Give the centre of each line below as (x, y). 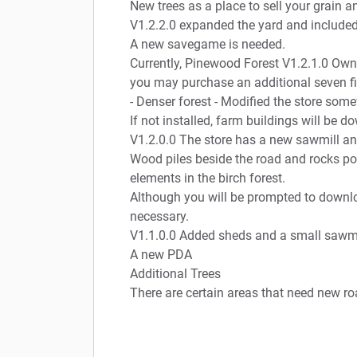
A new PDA (161, 254)
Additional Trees (175, 273)
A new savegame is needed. (208, 44)
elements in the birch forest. (208, 178)
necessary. (159, 216)
